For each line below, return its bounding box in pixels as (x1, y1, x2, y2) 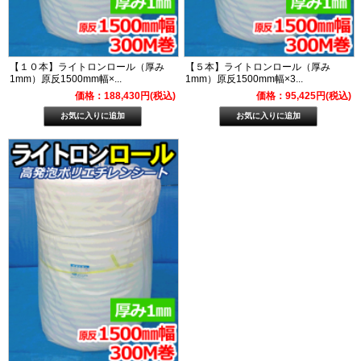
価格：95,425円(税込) (255, 89, 351, 102)
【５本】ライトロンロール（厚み (185, 60, 331, 73)
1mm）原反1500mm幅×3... (185, 73, 304, 85)
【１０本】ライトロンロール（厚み (10, 60, 165, 73)
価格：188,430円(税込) (74, 89, 176, 102)
